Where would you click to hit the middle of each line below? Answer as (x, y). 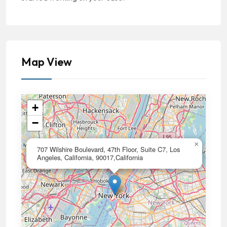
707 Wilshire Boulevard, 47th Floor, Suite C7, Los (108, 149)
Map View (47, 62)
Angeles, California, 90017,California (90, 157)
